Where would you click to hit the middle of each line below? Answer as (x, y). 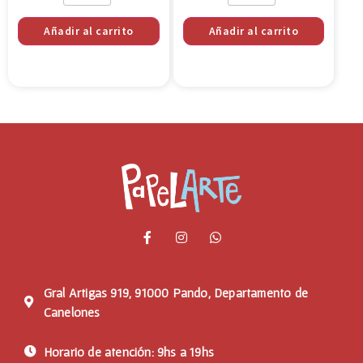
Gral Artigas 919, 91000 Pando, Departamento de (175, 292)
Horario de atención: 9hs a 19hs (128, 351)
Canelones (72, 312)
